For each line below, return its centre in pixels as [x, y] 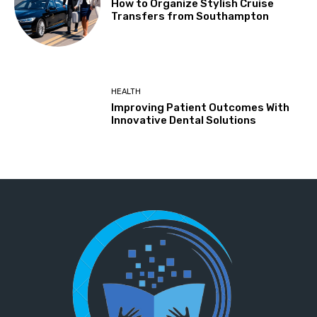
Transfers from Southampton [190, 17]
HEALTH [126, 91]
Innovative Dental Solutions [184, 120]
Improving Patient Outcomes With [201, 107]
